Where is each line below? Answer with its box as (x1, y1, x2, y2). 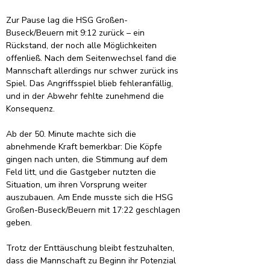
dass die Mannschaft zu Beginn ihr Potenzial (6, 255, 178, 266)
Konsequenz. (6, 103, 55, 115)
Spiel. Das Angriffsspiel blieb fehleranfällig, (6, 78, 175, 89)
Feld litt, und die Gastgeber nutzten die (6, 166, 159, 178)
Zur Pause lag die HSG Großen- (6, 14, 128, 26)
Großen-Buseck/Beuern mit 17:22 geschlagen (6, 204, 183, 216)
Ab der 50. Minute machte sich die (6, 128, 139, 140)
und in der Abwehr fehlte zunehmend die (6, 90, 166, 102)
